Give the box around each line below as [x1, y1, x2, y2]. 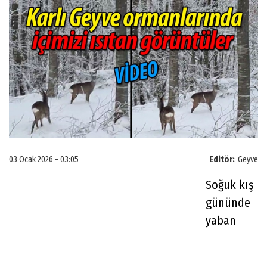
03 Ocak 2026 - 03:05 [9, 154, 79, 164]
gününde [206, 195, 250, 210]
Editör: [209, 154, 235, 164]
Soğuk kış [206, 177, 254, 192]
